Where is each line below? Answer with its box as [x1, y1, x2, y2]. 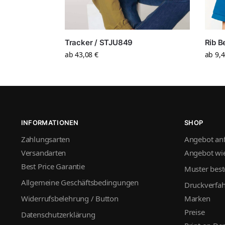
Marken [184, 193, 210, 204]
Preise [184, 207, 205, 217]
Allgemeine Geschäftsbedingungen [21, 177, 139, 188]
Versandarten [21, 148, 66, 158]
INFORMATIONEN [21, 118, 79, 127]
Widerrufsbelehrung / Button [21, 193, 119, 204]
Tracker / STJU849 [64, 37, 133, 47]
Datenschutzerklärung [21, 209, 95, 220]
